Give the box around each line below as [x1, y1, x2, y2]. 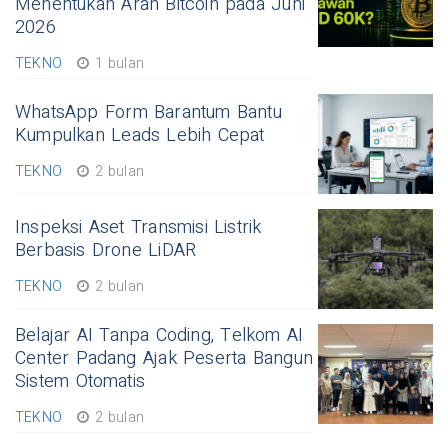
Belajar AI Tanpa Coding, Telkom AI [15, 322, 304, 350]
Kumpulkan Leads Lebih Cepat [15, 122, 265, 150]
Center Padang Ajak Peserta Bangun [15, 345, 313, 373]
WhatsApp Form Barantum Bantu [15, 99, 282, 127]
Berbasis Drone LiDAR [15, 237, 197, 265]
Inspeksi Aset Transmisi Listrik [15, 214, 262, 242]
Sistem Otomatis [15, 368, 146, 396]
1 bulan [89, 53, 145, 75]
